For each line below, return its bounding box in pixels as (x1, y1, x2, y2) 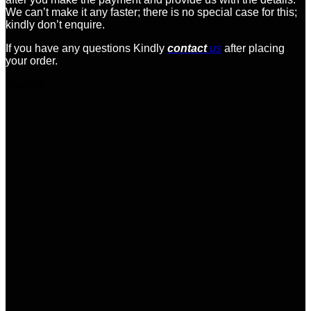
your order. (6, 54, 58, 67)
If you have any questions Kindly (6, 42, 167, 54)
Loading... (6, 78, 54, 90)
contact (167, 42, 207, 54)
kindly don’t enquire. (6, 18, 105, 31)
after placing (221, 42, 285, 54)
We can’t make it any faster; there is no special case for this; (6, 6, 297, 18)
